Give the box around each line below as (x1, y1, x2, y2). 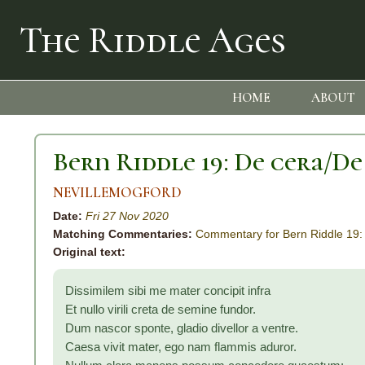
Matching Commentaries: (53, 227, 192, 241)
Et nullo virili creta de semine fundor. (65, 302, 256, 317)
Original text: (53, 245, 125, 259)
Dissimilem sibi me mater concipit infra (65, 284, 270, 298)
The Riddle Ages (20, 19, 286, 64)
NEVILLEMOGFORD (53, 184, 182, 202)
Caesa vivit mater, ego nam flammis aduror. (65, 340, 297, 354)
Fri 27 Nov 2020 (86, 209, 169, 223)
